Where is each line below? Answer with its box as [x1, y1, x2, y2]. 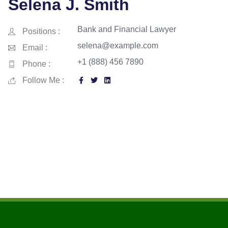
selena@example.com [77, 41, 159, 50]
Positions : [22, 26, 60, 36]
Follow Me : [22, 75, 64, 84]
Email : [22, 43, 47, 52]
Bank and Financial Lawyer [77, 24, 177, 34]
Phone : [22, 59, 50, 68]
